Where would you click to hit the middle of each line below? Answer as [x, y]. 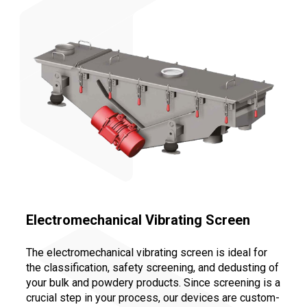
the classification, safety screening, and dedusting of [152, 267]
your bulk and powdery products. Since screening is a [153, 282]
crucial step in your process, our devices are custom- [153, 297]
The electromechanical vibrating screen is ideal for [147, 252]
